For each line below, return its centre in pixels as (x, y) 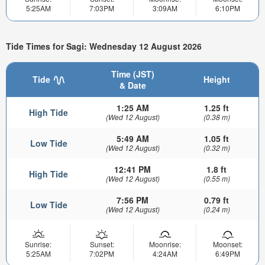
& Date (132, 85)
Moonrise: (165, 244)
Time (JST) (132, 74)
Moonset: (227, 244)
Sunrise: (38, 244)
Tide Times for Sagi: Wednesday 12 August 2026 (104, 46)
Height (216, 79)
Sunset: (102, 244)
